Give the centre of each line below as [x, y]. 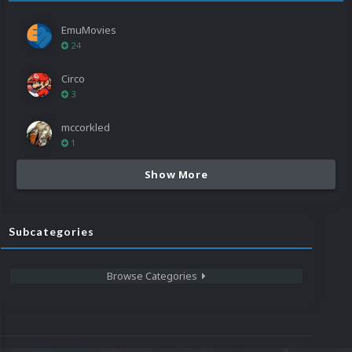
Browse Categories [154, 276]
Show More [176, 175]
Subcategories [51, 232]
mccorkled [86, 128]
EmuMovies [89, 30]
